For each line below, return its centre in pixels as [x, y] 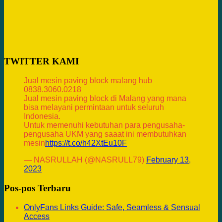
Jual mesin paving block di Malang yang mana [105, 98]
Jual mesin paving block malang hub [88, 80]
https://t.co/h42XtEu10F [86, 143]
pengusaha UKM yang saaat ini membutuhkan [105, 134]
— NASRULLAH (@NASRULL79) [85, 160]
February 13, [168, 160]
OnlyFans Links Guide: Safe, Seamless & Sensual [112, 207]
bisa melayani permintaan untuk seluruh [94, 107]
